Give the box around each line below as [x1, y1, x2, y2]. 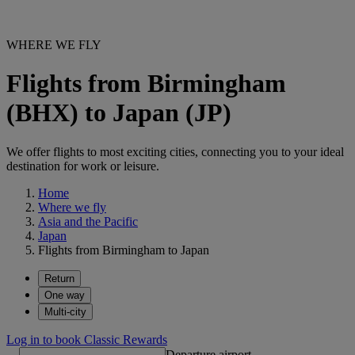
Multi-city [44, 305, 86, 318]
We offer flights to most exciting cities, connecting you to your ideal [6, 144, 344, 158]
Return [44, 272, 74, 284]
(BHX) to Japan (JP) [6, 98, 231, 128]
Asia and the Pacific [38, 214, 138, 228]
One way [44, 288, 85, 301]
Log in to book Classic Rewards [6, 332, 167, 346]
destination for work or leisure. [6, 158, 159, 173]
